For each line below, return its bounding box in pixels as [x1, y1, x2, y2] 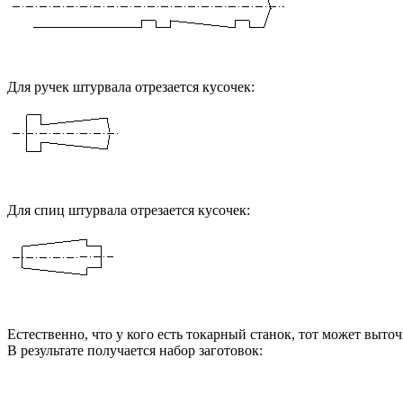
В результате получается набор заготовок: [7, 342, 263, 358]
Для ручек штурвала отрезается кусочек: [7, 78, 255, 94]
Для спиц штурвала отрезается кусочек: [7, 201, 250, 218]
